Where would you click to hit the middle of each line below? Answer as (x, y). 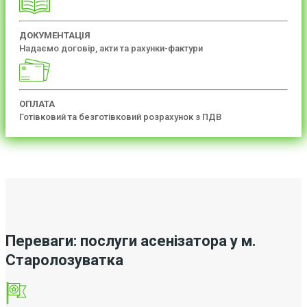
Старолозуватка (64, 260)
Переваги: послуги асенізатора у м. (131, 241)
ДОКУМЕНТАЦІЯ (55, 35)
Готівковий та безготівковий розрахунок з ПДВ (120, 116)
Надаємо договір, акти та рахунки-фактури (111, 48)
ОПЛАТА (37, 103)
